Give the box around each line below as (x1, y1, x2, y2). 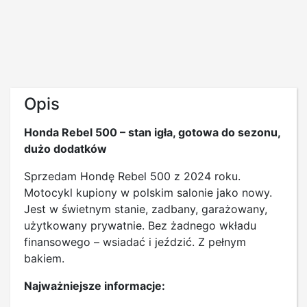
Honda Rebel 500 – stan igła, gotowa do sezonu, (24, 125, 280, 139)
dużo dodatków (24, 141, 107, 156)
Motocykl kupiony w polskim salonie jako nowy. (24, 185, 272, 199)
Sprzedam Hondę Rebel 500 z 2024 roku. (24, 169, 247, 183)
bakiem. (24, 251, 64, 265)
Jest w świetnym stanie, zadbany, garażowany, (24, 201, 267, 216)
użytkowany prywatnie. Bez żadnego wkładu (24, 218, 256, 232)
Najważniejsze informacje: (24, 278, 165, 293)
